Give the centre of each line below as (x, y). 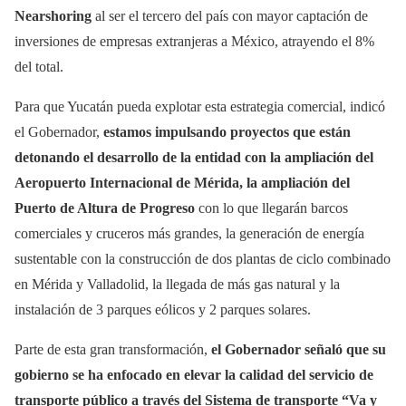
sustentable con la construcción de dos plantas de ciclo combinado (203, 258)
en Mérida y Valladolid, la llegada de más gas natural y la (177, 284)
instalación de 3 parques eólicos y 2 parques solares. (163, 309)
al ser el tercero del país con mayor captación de (230, 15)
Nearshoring (53, 15)
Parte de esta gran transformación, (113, 349)
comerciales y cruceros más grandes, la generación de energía (189, 233)
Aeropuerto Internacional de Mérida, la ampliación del (182, 182)
